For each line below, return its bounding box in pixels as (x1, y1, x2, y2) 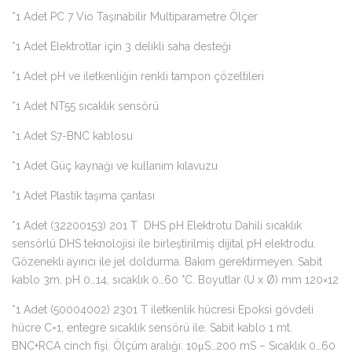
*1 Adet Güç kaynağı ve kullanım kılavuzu (12, 159, 218, 172)
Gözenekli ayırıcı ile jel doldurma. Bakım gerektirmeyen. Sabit (12, 255, 322, 268)
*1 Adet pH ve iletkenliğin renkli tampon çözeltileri (12, 69, 264, 82)
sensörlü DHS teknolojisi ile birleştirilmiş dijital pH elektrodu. (12, 236, 316, 250)
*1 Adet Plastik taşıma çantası (12, 189, 155, 202)
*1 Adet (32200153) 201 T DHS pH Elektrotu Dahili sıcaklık (12, 218, 302, 232)
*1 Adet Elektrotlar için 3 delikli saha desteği (12, 39, 231, 53)
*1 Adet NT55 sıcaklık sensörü (12, 99, 159, 112)
